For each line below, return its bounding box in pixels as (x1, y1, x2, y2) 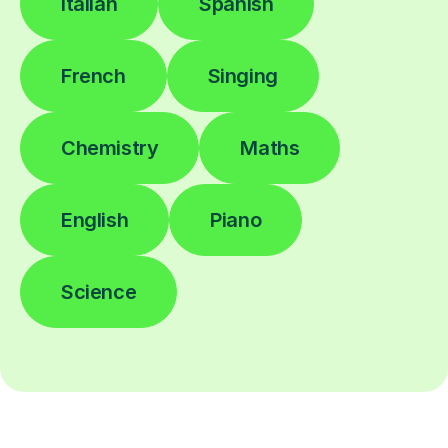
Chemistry (61, 135, 159, 160)
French (61, 63, 126, 88)
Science (61, 279, 137, 304)
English (61, 207, 129, 232)
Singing (207, 63, 278, 88)
